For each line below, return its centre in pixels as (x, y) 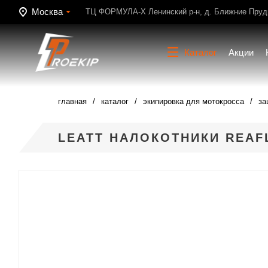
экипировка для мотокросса (194, 101)
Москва (47, 12)
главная (72, 101)
